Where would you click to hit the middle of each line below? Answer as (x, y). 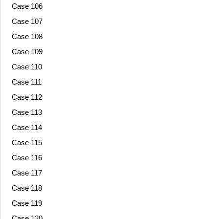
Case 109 (27, 52)
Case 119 (27, 203)
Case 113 (27, 112)
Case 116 (27, 158)
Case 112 (27, 97)
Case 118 (27, 188)
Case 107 (27, 22)
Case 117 (27, 173)
